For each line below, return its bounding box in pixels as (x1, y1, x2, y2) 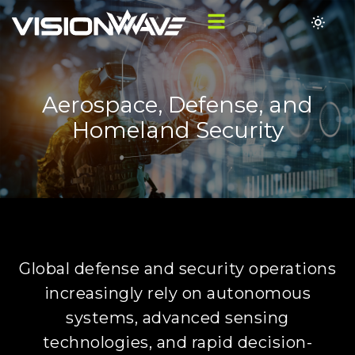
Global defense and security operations (19, 259, 336, 278)
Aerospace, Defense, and (42, 90, 313, 118)
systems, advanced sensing (66, 308, 289, 327)
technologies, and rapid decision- (42, 333, 313, 352)
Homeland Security (71, 116, 284, 143)
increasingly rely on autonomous (44, 284, 311, 303)
